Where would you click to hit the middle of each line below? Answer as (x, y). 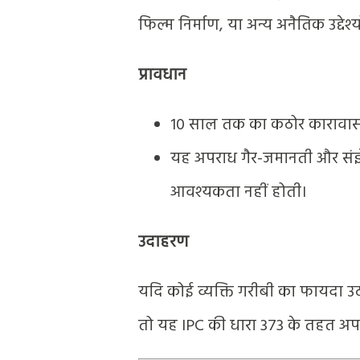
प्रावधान (162, 75)
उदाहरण (164, 242)
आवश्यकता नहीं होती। (239, 192)
